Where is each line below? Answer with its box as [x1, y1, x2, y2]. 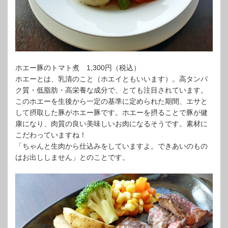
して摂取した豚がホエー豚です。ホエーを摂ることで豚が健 [15, 108, 208, 117]
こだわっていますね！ [15, 131, 87, 139]
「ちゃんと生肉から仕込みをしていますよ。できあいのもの [15, 142, 208, 150]
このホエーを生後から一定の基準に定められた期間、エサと [15, 97, 208, 105]
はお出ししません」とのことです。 [15, 153, 129, 161]
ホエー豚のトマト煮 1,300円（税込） [15, 64, 140, 72]
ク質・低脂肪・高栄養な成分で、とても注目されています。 [15, 86, 208, 94]
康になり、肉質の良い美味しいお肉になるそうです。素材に [15, 120, 208, 128]
